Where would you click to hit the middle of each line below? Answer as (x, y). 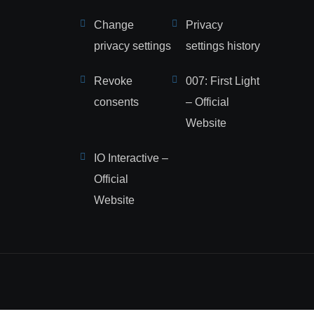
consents (116, 102)
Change (114, 25)
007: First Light (222, 81)
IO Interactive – (131, 158)
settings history (223, 46)
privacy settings (132, 46)
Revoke (113, 81)
